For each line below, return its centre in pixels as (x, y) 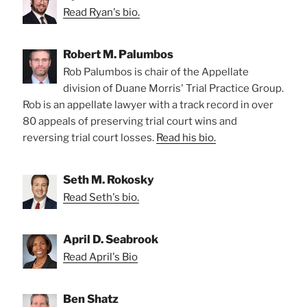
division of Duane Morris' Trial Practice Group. (173, 89)
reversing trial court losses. (89, 138)
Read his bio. (186, 138)
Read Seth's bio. (101, 198)
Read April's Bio (100, 257)
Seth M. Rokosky (109, 180)
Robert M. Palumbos (118, 54)
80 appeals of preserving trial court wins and (130, 122)
